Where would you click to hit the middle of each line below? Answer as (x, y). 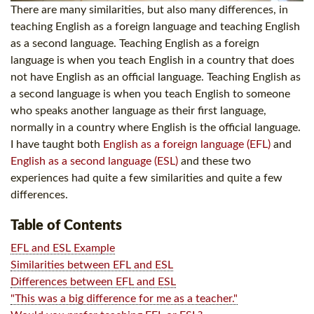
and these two (214, 162)
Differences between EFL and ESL (93, 282)
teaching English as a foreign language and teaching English (155, 27)
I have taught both (57, 145)
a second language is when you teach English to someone (150, 94)
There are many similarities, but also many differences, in (149, 10)
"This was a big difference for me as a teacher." (124, 299)
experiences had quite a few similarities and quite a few (146, 178)
